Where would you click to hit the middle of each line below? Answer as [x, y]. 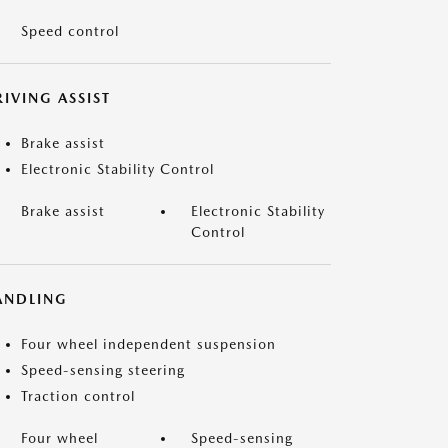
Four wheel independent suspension [148, 344]
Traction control [78, 396]
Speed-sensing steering [103, 370]
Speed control [70, 31]
